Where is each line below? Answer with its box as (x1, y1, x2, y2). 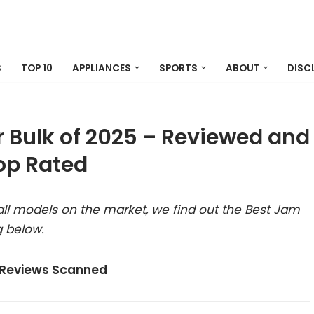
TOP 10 (21, 61, 53, 75)
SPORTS (158, 61, 198, 75)
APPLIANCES (72, 61, 131, 75)
